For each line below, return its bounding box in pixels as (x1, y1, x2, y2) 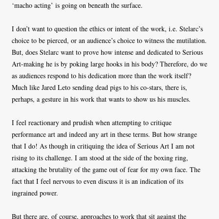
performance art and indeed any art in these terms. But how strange (12, 130, 197, 139)
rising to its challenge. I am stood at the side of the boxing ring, (12, 153, 188, 163)
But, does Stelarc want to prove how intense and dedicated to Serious (12, 47, 203, 57)
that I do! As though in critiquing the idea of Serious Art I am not (12, 141, 195, 151)
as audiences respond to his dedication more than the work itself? (12, 71, 191, 81)
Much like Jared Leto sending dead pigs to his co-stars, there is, (12, 83, 187, 92)
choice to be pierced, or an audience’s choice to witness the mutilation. (12, 36, 207, 45)
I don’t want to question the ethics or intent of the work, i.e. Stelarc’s (12, 24, 203, 34)
